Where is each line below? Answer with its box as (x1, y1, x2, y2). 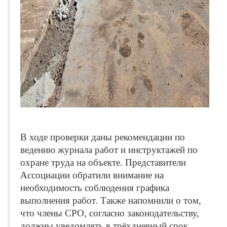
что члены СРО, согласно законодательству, (20, 207, 199, 218)
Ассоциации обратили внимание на (20, 169, 164, 180)
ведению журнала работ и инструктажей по (20, 144, 198, 155)
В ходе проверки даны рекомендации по (20, 131, 185, 142)
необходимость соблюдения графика (20, 182, 169, 193)
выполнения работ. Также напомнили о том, (20, 195, 201, 206)
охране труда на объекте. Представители (20, 157, 186, 168)
